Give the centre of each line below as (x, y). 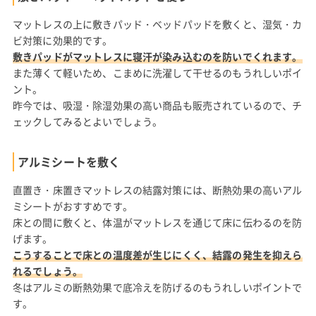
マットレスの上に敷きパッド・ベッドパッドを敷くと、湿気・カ (157, 24)
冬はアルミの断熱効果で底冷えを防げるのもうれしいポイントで (157, 287)
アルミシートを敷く (69, 161)
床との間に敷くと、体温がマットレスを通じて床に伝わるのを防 (157, 222)
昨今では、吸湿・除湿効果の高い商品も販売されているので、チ (157, 105)
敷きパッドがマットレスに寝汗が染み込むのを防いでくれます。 (157, 56)
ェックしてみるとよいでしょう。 (87, 121)
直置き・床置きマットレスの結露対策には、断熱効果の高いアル (157, 189)
